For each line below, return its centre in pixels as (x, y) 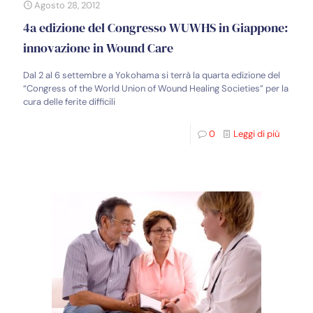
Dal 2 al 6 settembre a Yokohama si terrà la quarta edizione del (152, 75)
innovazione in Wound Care (98, 48)
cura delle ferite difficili (69, 102)
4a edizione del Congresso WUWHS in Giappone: (155, 28)
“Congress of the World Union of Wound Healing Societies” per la (156, 88)
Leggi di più (256, 134)
